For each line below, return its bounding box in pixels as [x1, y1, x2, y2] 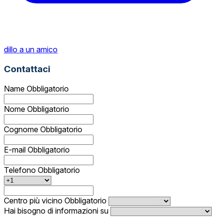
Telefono [4, 165, 38, 175]
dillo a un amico [4, 45, 58, 55]
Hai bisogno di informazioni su [4, 205, 110, 216]
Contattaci [4, 63, 50, 75]
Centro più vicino [4, 195, 64, 205]
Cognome [4, 124, 40, 134]
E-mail [4, 144, 28, 155]
